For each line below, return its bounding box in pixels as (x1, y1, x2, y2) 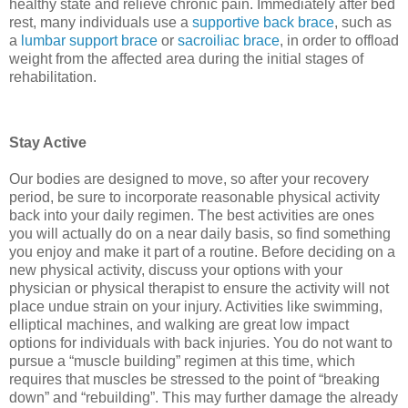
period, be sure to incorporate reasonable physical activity (9, 189, 380, 205)
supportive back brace (192, 15, 334, 31)
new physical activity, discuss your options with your (9, 261, 342, 278)
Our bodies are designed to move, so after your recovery (9, 170, 369, 187)
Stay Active (9, 134, 87, 150)
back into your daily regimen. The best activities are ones (9, 207, 374, 223)
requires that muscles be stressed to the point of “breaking (9, 371, 380, 387)
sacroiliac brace (178, 33, 280, 49)
